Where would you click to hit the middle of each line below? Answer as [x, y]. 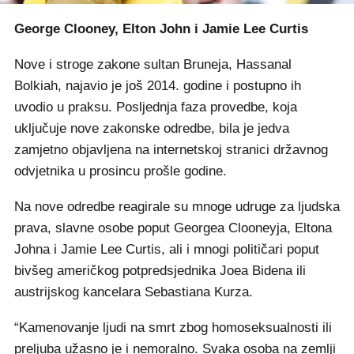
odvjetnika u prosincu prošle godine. [121, 171]
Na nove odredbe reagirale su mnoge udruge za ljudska [177, 207]
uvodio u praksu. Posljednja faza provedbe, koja [156, 107]
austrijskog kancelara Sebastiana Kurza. [134, 292]
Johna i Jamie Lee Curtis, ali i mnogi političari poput [167, 250]
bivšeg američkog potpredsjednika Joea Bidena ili [160, 271]
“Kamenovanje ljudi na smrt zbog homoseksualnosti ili [173, 328]
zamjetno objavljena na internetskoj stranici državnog [171, 150]
